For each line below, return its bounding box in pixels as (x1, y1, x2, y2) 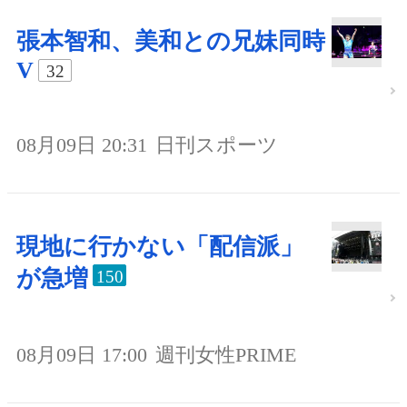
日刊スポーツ (155, 134, 278, 157)
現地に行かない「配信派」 (16, 233, 303, 261)
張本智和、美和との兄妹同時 (16, 28, 325, 55)
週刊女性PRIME (155, 343, 296, 367)
